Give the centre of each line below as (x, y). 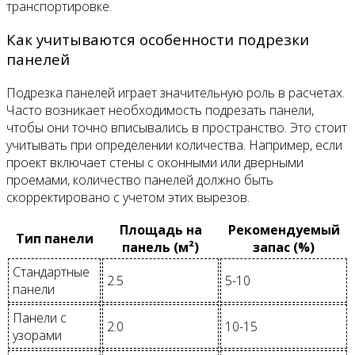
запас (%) (284, 248)
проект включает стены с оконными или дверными (155, 163)
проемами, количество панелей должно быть (140, 180)
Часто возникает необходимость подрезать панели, (160, 111)
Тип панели (54, 239)
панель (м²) (160, 248)
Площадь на (160, 230)
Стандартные (51, 272)
